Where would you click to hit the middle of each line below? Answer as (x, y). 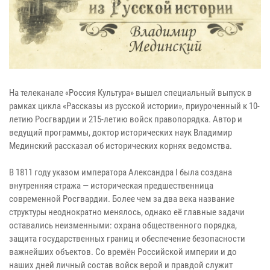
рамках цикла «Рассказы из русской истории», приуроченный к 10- (134, 106)
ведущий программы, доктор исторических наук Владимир (121, 133)
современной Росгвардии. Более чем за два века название (122, 199)
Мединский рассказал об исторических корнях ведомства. (121, 146)
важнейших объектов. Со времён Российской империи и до (123, 252)
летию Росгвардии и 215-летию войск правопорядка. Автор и (126, 120)
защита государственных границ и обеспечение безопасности (127, 239)
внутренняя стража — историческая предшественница (111, 186)
